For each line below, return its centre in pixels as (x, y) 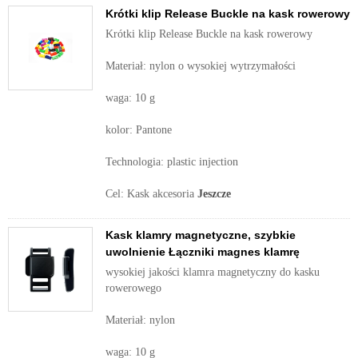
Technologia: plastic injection (172, 162)
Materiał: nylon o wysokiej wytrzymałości (201, 66)
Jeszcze (214, 194)
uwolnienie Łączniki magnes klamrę (203, 252)
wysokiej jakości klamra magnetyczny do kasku (213, 272)
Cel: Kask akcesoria (151, 194)
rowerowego (133, 288)
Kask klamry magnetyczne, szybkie (201, 235)
